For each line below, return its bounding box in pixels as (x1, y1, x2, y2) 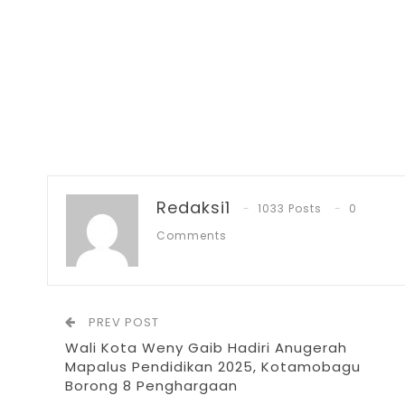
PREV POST (85, 313, 159, 331)
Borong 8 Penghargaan (65, 375, 238, 395)
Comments (156, 227, 227, 243)
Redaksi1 (156, 195, 231, 219)
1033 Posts (258, 200, 322, 216)
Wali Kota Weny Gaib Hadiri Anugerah (65, 337, 347, 357)
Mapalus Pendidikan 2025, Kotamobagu (65, 356, 361, 376)
